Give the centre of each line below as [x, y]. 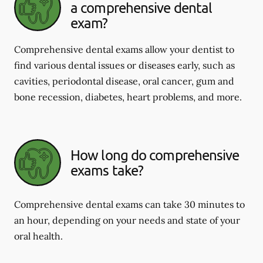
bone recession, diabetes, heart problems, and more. [128, 97]
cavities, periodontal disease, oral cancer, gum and [124, 81]
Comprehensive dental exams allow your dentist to [124, 49]
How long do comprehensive [155, 155]
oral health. [38, 236]
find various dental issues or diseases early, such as [124, 65]
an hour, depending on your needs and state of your [127, 220]
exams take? [107, 170]
